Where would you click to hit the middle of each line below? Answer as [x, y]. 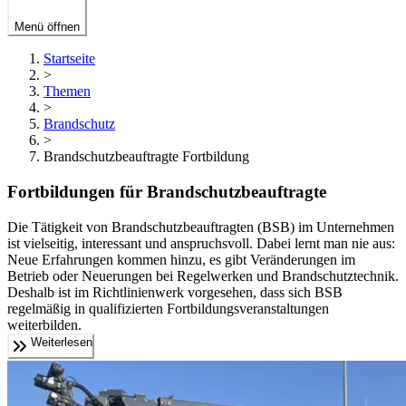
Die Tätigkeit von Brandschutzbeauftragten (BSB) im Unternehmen [201, 227]
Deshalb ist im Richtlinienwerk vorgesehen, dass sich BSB [175, 292]
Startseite [69, 59]
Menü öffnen [47, 27]
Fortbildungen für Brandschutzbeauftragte [167, 192]
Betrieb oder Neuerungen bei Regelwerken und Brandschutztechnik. [203, 275]
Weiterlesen [62, 342]
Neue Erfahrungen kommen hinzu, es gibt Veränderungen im [181, 259]
